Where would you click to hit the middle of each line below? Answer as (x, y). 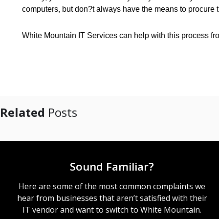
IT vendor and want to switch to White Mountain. (112, 210)
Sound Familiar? (112, 167)
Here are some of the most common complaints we (112, 186)
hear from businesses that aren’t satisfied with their (112, 198)
